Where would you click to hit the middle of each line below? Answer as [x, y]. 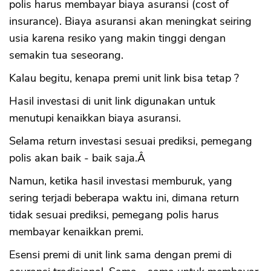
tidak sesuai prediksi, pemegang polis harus [114, 215]
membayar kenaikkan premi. [76, 232]
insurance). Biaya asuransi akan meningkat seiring [130, 21]
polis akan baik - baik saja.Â [79, 158]
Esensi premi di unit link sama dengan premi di [120, 255]
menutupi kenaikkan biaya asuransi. [95, 118]
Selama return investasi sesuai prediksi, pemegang [131, 141]
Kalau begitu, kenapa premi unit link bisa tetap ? [124, 78]
